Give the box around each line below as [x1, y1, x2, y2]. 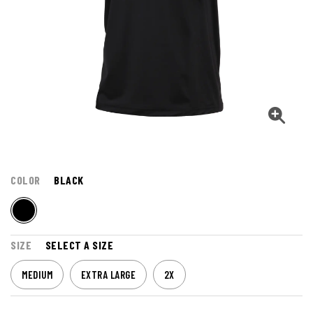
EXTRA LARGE [80, 268, 136, 282]
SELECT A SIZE [45, 238, 113, 252]
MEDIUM [22, 268, 52, 282]
